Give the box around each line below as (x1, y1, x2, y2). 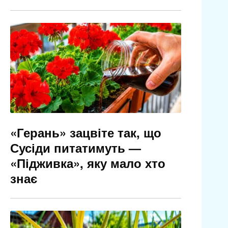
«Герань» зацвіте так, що (10, 124, 161, 141)
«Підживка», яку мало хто (10, 154, 165, 172)
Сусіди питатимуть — (10, 139, 141, 157)
